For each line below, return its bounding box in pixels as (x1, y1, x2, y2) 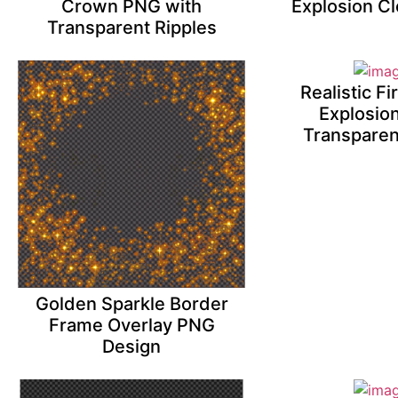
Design (102, 335, 162, 357)
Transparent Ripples (46, 16, 217, 38)
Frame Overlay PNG (48, 314, 215, 336)
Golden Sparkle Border (35, 292, 228, 314)
